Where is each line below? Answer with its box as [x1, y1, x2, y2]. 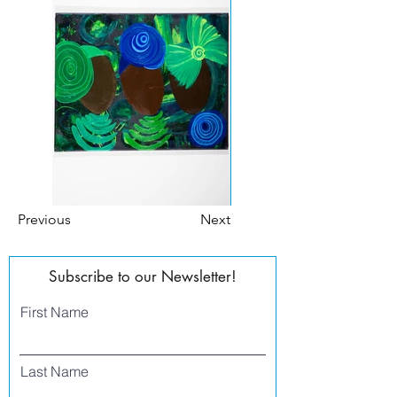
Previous [18, 211, 71, 228]
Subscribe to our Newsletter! [49, 267, 237, 286]
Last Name [20, 362, 89, 380]
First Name [20, 303, 89, 321]
